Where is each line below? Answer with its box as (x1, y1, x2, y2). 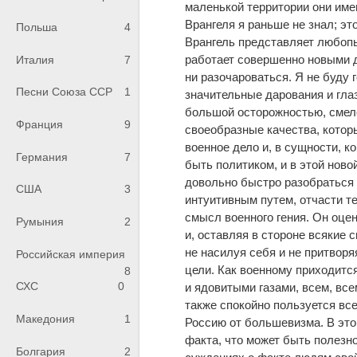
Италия (16, 53, 54, 66)
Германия (16, 150, 68, 163)
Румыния (16, 215, 64, 229)
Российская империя (16, 247, 125, 261)
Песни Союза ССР (16, 85, 112, 99)
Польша (16, 21, 57, 34)
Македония (16, 312, 75, 326)
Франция (16, 118, 63, 131)
